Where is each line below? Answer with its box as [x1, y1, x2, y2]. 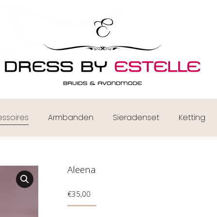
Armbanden [48, 112, 94, 123]
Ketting [179, 112, 206, 123]
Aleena [67, 163, 96, 176]
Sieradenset [113, 112, 160, 123]
